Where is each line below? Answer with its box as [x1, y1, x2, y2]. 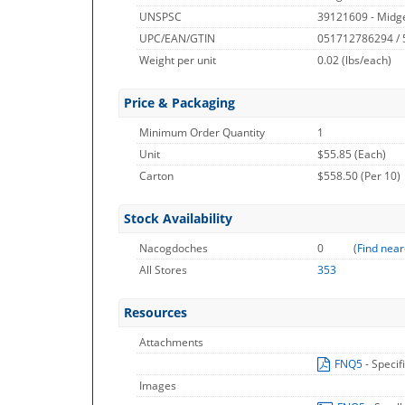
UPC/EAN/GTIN [139, 31, 215, 46]
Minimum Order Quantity [139, 125, 265, 140]
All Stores [139, 262, 187, 278]
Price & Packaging [124, 94, 235, 111]
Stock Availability [124, 210, 232, 227]
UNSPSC [139, 9, 182, 24]
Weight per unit [139, 52, 216, 68]
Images [139, 378, 176, 393]
